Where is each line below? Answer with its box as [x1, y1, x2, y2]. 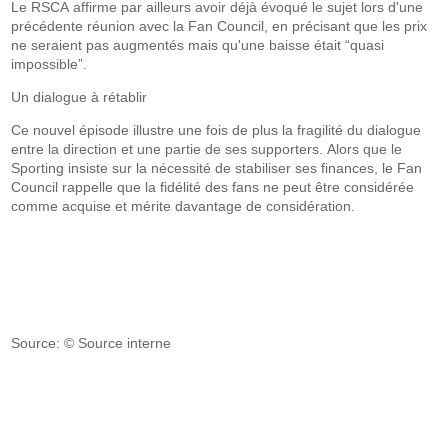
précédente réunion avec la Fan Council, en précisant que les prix [11, 18, 428, 34]
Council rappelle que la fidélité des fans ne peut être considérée [11, 179, 415, 195]
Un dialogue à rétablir [11, 89, 148, 105]
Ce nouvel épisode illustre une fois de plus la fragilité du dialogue [11, 122, 422, 138]
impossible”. [11, 56, 88, 72]
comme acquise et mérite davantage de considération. [11, 198, 356, 214]
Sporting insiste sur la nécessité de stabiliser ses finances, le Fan [11, 160, 423, 176]
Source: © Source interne [11, 335, 172, 351]
